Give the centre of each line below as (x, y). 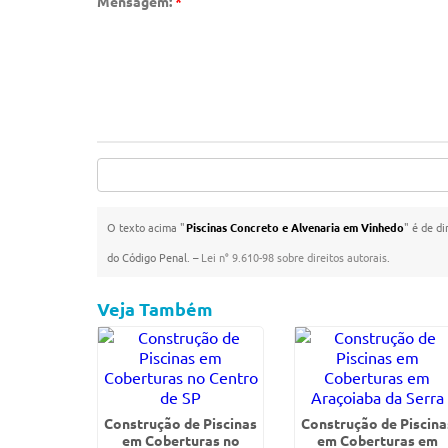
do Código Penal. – (154, 257)
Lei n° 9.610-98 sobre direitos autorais (294, 257)
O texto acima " (146, 227)
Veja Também (155, 308)
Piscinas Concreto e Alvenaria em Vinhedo (294, 227)
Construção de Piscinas (181, 423)
